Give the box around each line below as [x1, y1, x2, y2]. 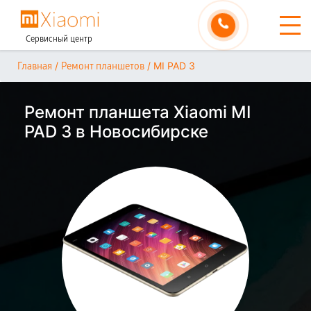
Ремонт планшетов [61, 60, 144, 72]
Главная [17, 60, 52, 72]
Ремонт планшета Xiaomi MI [24, 102, 251, 122]
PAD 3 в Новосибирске [24, 121, 208, 142]
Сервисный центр [26, 34, 92, 44]
